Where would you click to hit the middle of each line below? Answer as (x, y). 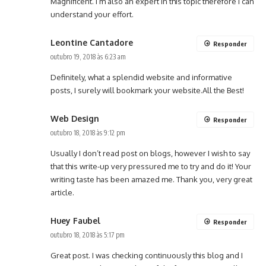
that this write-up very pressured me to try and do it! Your (151, 167)
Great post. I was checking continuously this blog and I (147, 256)
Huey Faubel (76, 221)
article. (62, 193)
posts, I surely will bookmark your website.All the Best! (147, 91)
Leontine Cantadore (92, 43)
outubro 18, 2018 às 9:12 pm (88, 133)
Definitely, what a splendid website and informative (141, 77)
